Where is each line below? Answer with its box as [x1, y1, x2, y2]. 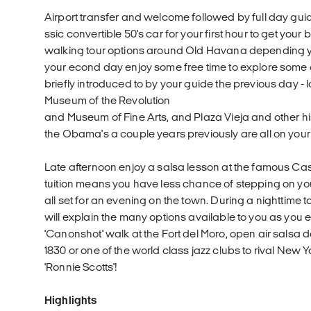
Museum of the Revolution [44, 94, 171, 106]
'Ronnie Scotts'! [44, 260, 118, 273]
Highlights [44, 294, 97, 306]
